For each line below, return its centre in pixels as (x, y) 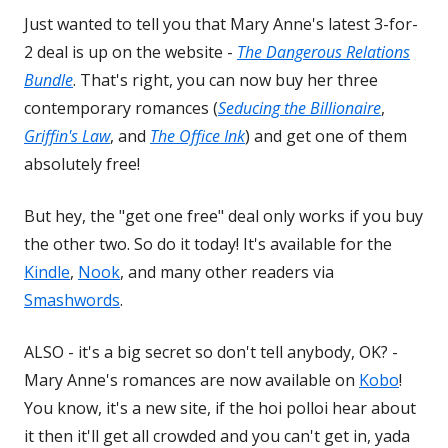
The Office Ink (197, 136)
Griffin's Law (67, 136)
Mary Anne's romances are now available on (191, 380)
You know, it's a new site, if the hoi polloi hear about (220, 408)
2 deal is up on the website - (130, 52)
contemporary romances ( (121, 108)
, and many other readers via (227, 272)
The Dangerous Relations (323, 52)
